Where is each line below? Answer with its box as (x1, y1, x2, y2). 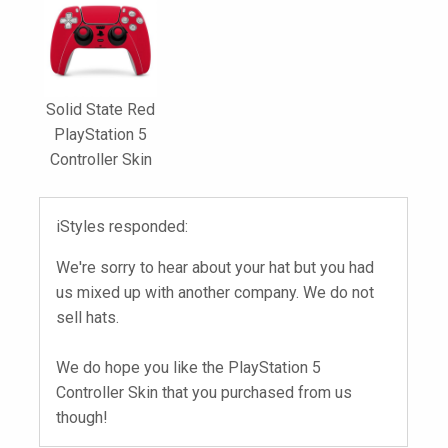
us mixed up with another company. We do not (56, 283, 374, 303)
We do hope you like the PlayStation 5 (56, 358, 321, 378)
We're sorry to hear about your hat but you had (56, 258, 374, 278)
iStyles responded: (56, 217, 188, 237)
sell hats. (56, 308, 119, 328)
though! (56, 408, 108, 428)
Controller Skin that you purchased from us (56, 383, 352, 403)
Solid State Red (46, 100, 155, 120)
